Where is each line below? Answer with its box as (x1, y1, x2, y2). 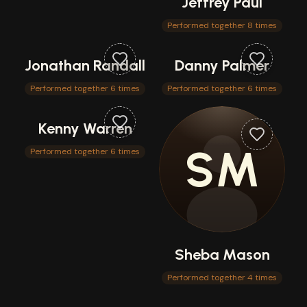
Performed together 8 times (167, 20, 277, 31)
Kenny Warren (38, 119, 132, 138)
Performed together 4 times (167, 272, 277, 283)
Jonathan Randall (25, 56, 145, 75)
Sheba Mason (174, 245, 270, 264)
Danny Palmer (175, 56, 269, 75)
